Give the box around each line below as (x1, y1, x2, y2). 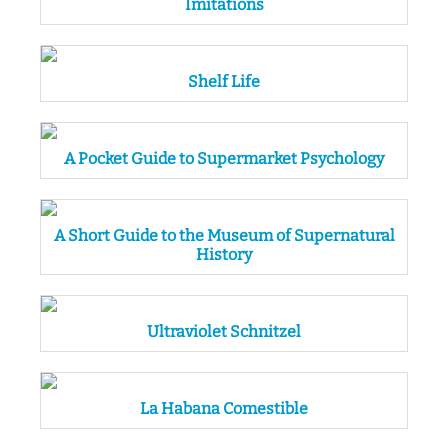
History (196, 245, 252, 264)
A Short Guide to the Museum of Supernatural (53, 226, 395, 245)
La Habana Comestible (140, 399, 308, 418)
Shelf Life (188, 72, 260, 91)
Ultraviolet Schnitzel (147, 322, 301, 341)
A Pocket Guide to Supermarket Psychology (64, 149, 384, 168)
